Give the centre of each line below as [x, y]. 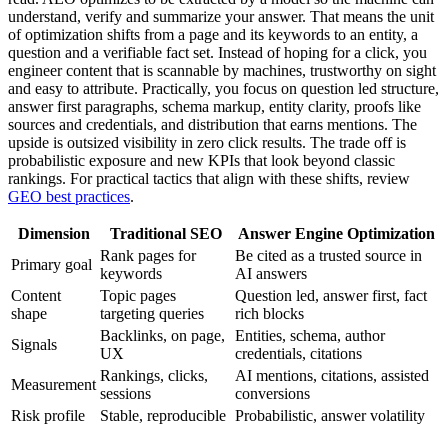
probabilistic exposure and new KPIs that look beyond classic [201, 161]
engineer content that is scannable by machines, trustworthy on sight [222, 71]
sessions [125, 394]
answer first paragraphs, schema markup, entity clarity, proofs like [214, 107]
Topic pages [138, 296]
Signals [34, 345]
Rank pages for [148, 256]
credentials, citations [298, 354]
